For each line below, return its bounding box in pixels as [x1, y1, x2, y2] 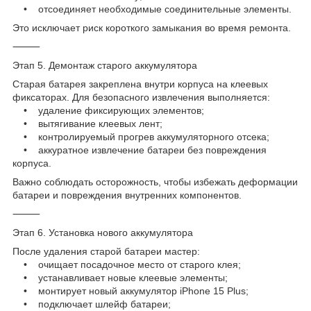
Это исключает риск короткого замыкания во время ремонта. [12, 22, 291, 33]
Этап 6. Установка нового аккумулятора [12, 226, 193, 238]
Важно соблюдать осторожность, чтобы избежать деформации [12, 176, 298, 187]
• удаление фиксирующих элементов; [12, 104, 204, 116]
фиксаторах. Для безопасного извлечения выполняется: [12, 91, 270, 103]
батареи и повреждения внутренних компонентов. [12, 189, 242, 201]
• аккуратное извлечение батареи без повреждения [12, 144, 267, 155]
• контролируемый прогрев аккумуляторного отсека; [12, 131, 269, 142]
